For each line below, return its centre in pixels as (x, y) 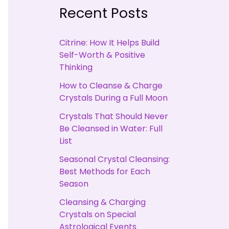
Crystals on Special (98, 215)
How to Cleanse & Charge (111, 86)
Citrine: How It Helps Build (109, 43)
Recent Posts (104, 13)
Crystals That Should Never (114, 117)
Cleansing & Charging (102, 202)
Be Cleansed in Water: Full (111, 129)
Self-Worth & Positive (102, 55)
